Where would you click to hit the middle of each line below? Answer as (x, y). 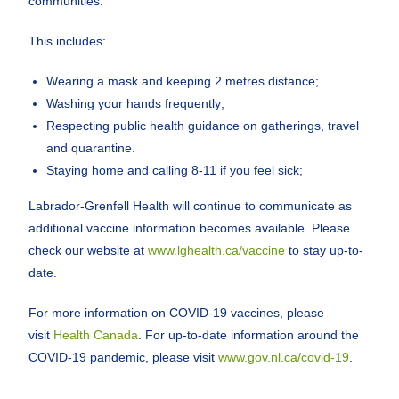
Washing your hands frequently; (136, 103)
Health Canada (96, 335)
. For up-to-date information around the (249, 335)
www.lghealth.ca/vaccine (217, 250)
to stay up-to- (325, 250)
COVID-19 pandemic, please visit (124, 357)
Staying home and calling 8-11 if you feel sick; (175, 170)
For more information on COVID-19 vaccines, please (177, 313)
